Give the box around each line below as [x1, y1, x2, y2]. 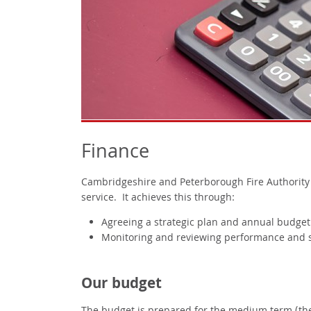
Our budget [81, 273, 162, 298]
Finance [81, 137, 149, 170]
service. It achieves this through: [81, 190, 235, 207]
